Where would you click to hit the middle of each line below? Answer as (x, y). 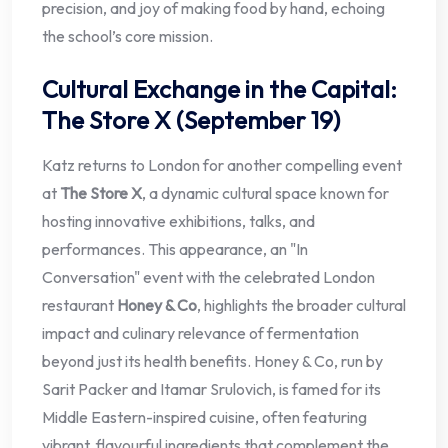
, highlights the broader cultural (301, 305)
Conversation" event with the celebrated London (208, 277)
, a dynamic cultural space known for (265, 193)
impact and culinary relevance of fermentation (200, 333)
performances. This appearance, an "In (175, 249)
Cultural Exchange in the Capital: (219, 89)
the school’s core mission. (127, 36)
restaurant (79, 305)
